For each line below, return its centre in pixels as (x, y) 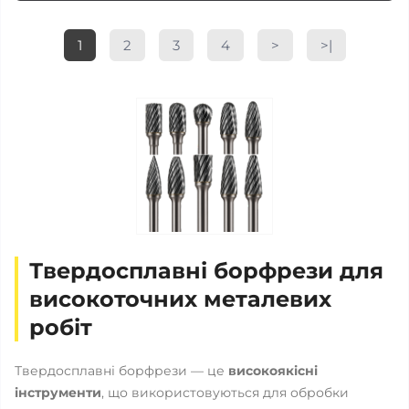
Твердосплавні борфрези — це (121, 371)
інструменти (58, 393)
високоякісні (273, 371)
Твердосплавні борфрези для (206, 271)
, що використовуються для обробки (225, 393)
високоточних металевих (180, 299)
